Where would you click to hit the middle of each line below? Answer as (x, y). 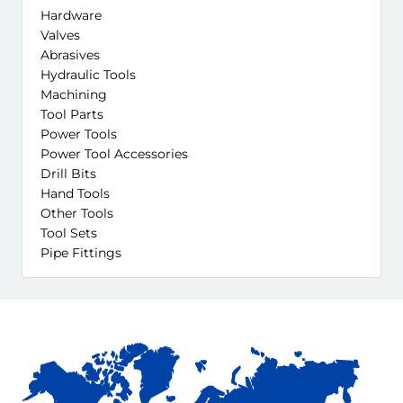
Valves (60, 35)
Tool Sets (69, 233)
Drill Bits (68, 174)
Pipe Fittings (81, 253)
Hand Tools (75, 193)
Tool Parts (72, 114)
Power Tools (79, 134)
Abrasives (70, 55)
